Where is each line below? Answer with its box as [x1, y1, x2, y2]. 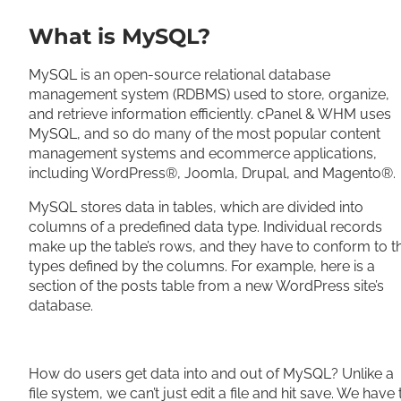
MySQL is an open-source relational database [29, 66, 330, 83]
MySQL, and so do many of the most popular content [29, 125, 380, 142]
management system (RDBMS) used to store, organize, [29, 86, 389, 103]
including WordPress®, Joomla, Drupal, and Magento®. [29, 165, 399, 182]
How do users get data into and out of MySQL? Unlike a [29, 365, 394, 382]
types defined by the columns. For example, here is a [29, 258, 375, 275]
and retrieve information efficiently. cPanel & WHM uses [29, 106, 391, 123]
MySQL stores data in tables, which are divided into [29, 199, 363, 216]
